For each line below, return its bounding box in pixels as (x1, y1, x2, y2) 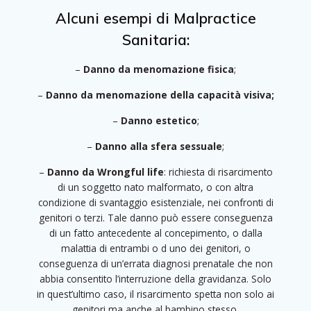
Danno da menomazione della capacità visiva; (45, 88, 274, 102)
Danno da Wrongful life (47, 165, 164, 179)
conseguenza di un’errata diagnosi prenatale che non (38, 258, 273, 271)
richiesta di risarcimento (168, 166, 273, 179)
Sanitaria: (121, 31, 190, 49)
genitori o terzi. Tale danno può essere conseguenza (38, 212, 273, 225)
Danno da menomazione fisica (83, 62, 234, 76)
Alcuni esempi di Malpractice (55, 9, 256, 28)
